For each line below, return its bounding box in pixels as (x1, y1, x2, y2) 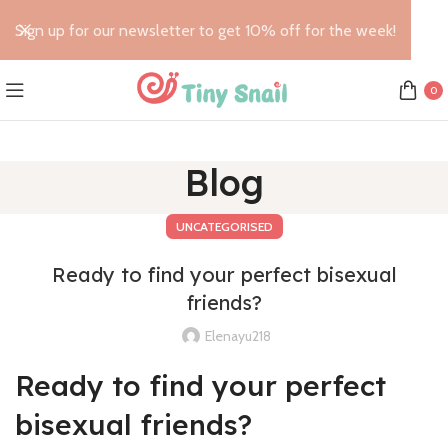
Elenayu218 (205, 327, 271, 345)
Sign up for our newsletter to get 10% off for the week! (15, 20, 396, 40)
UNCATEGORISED (175, 219, 273, 234)
